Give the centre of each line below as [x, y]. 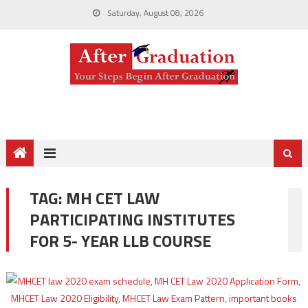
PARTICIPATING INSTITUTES [132, 219]
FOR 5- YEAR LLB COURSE [120, 241]
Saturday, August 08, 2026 [154, 13]
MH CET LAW [112, 198]
